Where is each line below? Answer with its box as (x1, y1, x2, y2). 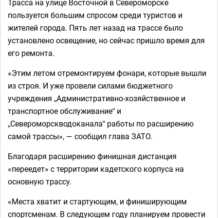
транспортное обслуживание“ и (8, 106, 121, 116)
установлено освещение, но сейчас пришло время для (8, 35, 205, 46)
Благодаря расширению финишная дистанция (8, 151, 177, 162)
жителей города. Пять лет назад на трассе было (8, 22, 183, 33)
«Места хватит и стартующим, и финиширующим (8, 196, 187, 207)
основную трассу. (8, 176, 72, 187)
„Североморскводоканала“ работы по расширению (8, 118, 194, 129)
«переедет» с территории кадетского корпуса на (8, 163, 184, 174)
